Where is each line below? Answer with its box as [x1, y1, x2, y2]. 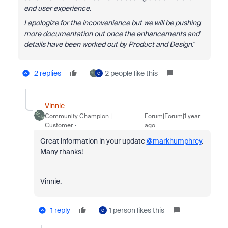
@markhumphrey [146, 136, 202, 146]
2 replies [34, 69, 61, 78]
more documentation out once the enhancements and [23, 29, 199, 38]
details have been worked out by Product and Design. [23, 40, 193, 49]
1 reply [50, 206, 70, 215]
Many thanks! [40, 147, 83, 156]
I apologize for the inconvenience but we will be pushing [23, 18, 201, 27]
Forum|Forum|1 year [144, 112, 200, 120]
